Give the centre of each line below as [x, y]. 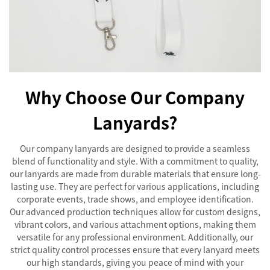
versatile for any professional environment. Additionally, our [135, 237]
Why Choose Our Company [135, 97]
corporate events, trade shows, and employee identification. [135, 199]
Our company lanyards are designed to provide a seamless [135, 148]
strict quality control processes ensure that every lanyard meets [135, 250]
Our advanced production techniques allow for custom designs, [135, 212]
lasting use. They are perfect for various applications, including [135, 186]
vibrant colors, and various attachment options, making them [135, 224]
